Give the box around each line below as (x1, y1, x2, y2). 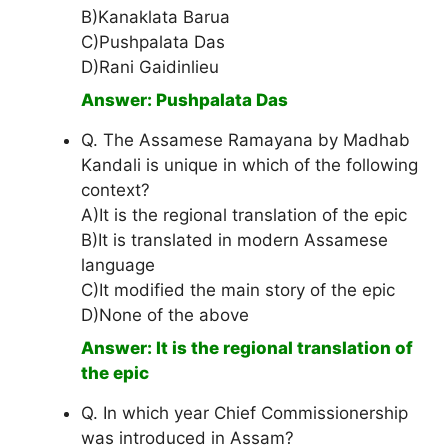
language (81, 255, 155, 276)
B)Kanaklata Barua (81, 7, 230, 28)
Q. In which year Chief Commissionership (81, 403, 408, 424)
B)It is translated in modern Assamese (81, 230, 388, 251)
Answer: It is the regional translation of (81, 338, 413, 359)
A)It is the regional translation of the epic (81, 205, 407, 226)
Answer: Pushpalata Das (81, 90, 288, 111)
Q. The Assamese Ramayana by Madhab (81, 130, 410, 151)
